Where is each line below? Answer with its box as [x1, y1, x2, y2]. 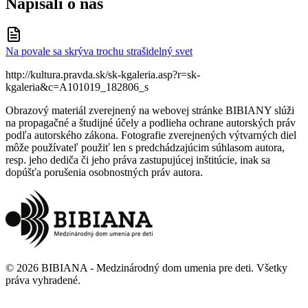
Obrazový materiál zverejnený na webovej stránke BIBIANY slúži [5, 104, 294, 117]
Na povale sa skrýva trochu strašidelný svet [5, 45, 192, 58]
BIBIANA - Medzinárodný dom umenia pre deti [41, 262, 251, 274]
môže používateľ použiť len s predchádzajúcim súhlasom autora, [5, 142, 285, 154]
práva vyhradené [5, 274, 78, 287]
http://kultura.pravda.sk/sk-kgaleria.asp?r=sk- [5, 69, 200, 81]
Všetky [256, 262, 287, 274]
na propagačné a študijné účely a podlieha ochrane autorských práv [5, 117, 296, 129]
